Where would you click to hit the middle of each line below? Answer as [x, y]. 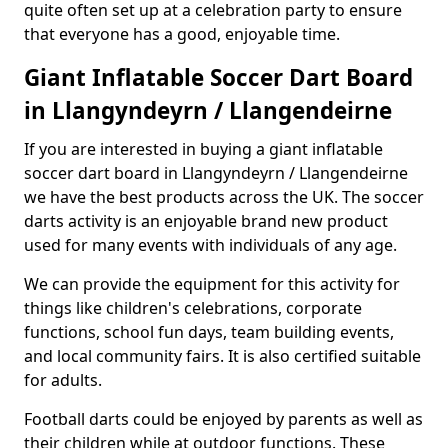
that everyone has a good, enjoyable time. [182, 34]
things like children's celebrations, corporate [193, 308]
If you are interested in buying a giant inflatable [203, 149]
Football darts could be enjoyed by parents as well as [223, 419]
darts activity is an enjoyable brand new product [206, 221]
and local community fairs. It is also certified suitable [222, 356]
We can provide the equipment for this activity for [212, 284]
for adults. [63, 380]
